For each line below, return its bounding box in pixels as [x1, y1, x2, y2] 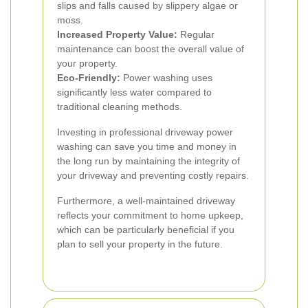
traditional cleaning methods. [57, 101, 182, 112]
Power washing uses [120, 72, 212, 83]
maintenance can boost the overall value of [57, 43, 244, 54]
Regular [177, 29, 214, 40]
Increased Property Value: [57, 29, 177, 40]
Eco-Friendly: [57, 72, 120, 83]
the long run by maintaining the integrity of [57, 155, 240, 166]
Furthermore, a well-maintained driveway [57, 195, 235, 206]
